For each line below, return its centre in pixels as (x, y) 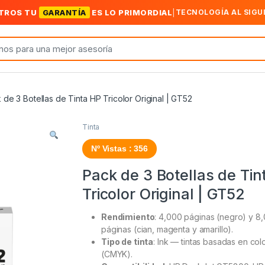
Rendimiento (128, 217)
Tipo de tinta (127, 242)
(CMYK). (117, 254)
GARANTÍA (64, 12)
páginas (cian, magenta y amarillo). (167, 230)
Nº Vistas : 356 (119, 149)
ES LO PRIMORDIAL (131, 12)
